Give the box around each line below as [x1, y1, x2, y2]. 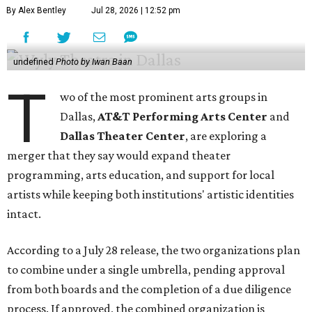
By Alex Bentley [6, 5, 66, 15]
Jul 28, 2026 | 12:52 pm [91, 5, 180, 15]
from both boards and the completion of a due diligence [7, 281, 291, 296]
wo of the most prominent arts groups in [60, 89, 268, 104]
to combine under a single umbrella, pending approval [7, 262, 285, 276]
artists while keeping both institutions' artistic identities [7, 187, 294, 201]
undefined [13, 56, 56, 67]
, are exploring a [185, 128, 267, 143]
